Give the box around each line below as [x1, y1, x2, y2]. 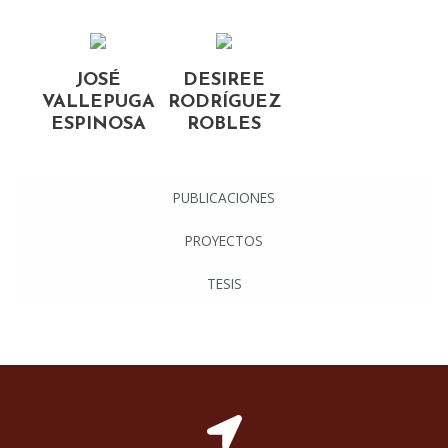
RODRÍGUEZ [167, 92, 281, 112]
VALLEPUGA [41, 92, 155, 112]
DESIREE [183, 70, 265, 90]
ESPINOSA [50, 114, 146, 134]
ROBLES [187, 114, 261, 134]
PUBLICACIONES [173, 187, 275, 207]
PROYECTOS [185, 230, 263, 250]
